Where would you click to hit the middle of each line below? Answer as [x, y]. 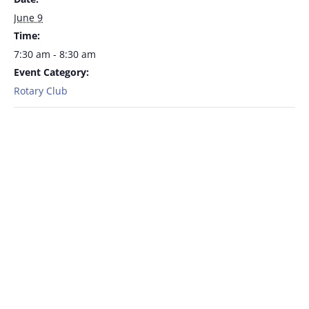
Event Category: [51, 72]
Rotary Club [41, 91]
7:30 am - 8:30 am [55, 54]
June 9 [28, 18]
